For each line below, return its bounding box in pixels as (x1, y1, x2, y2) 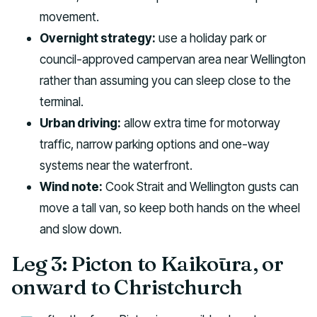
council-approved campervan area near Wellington (40, 51, 306, 67)
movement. (40, 8, 99, 24)
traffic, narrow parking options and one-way (40, 136, 270, 151)
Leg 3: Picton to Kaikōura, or (11, 250, 284, 277)
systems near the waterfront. (40, 157, 192, 173)
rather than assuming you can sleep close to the (40, 72, 291, 88)
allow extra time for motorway (121, 115, 280, 130)
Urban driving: (40, 115, 121, 130)
